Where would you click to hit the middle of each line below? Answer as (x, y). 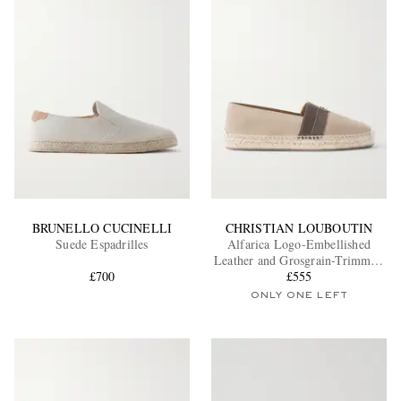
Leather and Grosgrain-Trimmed (299, 260)
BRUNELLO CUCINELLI (102, 227)
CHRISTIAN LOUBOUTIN (299, 227)
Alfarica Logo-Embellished (299, 243)
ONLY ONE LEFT (299, 295)
